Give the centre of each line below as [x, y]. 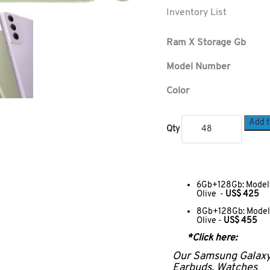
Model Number [198, 67]
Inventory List [196, 13]
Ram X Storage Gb [206, 43]
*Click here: [212, 238]
